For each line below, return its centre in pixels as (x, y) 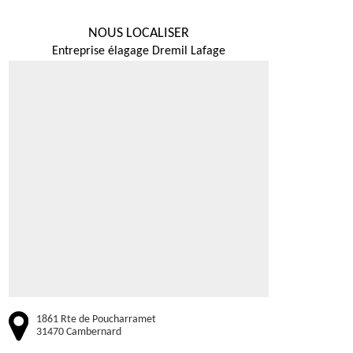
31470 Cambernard (79, 333)
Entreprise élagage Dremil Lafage (139, 51)
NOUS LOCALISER (139, 33)
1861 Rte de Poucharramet (96, 320)
